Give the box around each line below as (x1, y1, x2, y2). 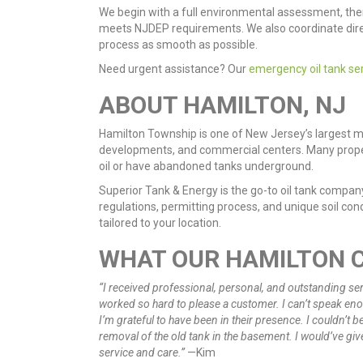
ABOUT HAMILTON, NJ (99, 90, 346, 119)
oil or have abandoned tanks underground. (99, 159, 314, 173)
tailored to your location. (99, 216, 221, 229)
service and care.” (99, 345, 187, 359)
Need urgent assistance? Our (99, 62, 246, 75)
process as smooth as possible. (99, 37, 258, 51)
